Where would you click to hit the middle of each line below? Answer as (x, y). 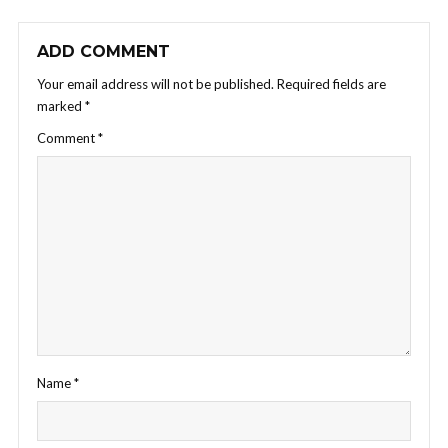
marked (61, 105)
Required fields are (331, 83)
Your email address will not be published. (155, 83)
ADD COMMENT (103, 51)
